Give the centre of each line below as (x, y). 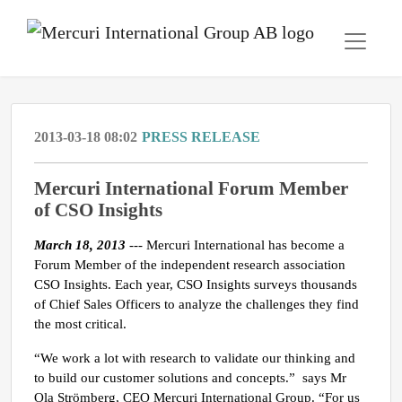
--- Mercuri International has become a (237, 245)
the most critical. (80, 324)
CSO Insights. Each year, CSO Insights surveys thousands (196, 284)
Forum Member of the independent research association (190, 265)
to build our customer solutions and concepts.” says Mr (190, 378)
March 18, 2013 (82, 245)
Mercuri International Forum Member (191, 188)
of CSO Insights (98, 210)
